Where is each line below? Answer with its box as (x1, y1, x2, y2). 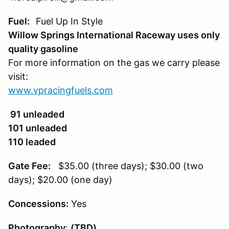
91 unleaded (8, 108, 64, 120)
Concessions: (8, 198, 68, 209)
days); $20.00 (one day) (8, 174, 112, 185)
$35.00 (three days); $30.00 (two (51, 160, 203, 171)
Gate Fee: (8, 160, 51, 171)
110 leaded (8, 136, 56, 147)
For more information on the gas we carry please (8, 57, 220, 68)
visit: (8, 71, 28, 82)
